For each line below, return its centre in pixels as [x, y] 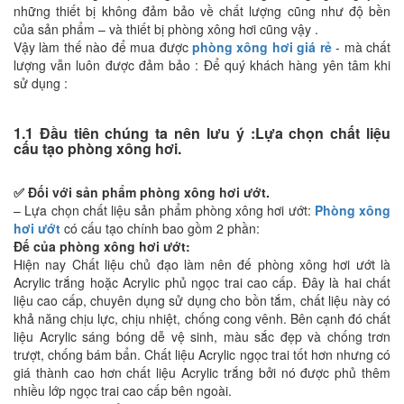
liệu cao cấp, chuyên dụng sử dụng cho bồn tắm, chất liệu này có [202, 300]
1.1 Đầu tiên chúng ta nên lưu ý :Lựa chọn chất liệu [202, 133]
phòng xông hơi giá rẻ [262, 46]
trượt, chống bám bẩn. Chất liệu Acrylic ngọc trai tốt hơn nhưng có [202, 354]
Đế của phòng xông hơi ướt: [102, 246]
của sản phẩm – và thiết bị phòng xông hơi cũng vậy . [168, 28]
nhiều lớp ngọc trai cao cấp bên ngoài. [123, 390]
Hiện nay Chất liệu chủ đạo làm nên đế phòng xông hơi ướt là [202, 264]
